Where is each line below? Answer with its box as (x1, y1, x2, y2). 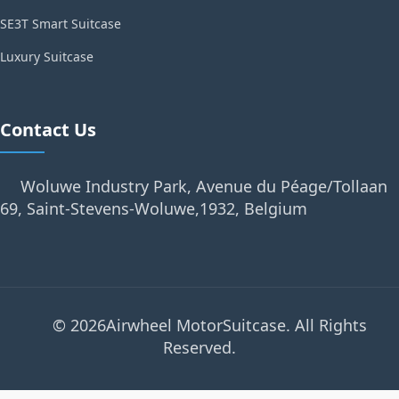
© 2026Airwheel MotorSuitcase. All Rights (53, 313, 367, 336)
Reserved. (163, 336, 236, 358)
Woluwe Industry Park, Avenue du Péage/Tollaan (20, 175, 387, 197)
